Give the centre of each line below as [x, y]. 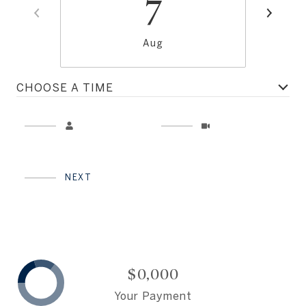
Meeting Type [192, 116]
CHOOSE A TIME [65, 87]
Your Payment [153, 295]
